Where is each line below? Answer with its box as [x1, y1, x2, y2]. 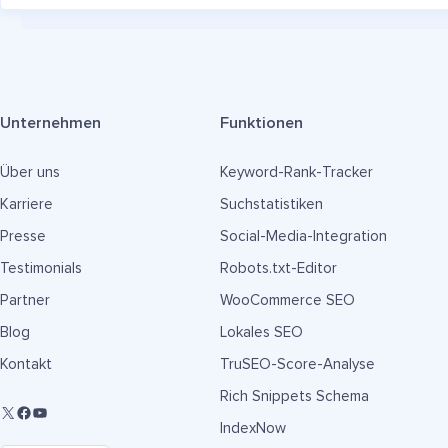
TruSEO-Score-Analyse [219, 357, 375, 372]
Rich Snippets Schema [219, 389, 369, 404]
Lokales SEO [219, 325, 303, 340]
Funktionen [219, 115, 303, 131]
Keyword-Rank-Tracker [219, 165, 373, 180]
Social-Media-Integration [219, 229, 387, 244]
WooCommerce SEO [219, 293, 355, 308]
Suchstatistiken [219, 197, 323, 212]
